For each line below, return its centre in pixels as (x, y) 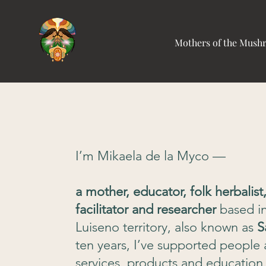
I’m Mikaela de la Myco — (151, 156)
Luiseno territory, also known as (167, 227)
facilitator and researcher (148, 210)
